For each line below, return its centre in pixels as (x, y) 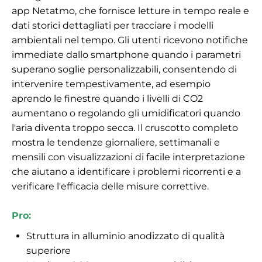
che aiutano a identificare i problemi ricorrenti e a (126, 171)
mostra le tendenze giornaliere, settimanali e (116, 142)
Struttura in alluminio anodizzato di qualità (125, 236)
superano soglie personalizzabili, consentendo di (124, 69)
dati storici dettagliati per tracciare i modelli (113, 25)
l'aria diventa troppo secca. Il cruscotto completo (125, 127)
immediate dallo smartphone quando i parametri (126, 54)
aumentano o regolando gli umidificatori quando (126, 113)
